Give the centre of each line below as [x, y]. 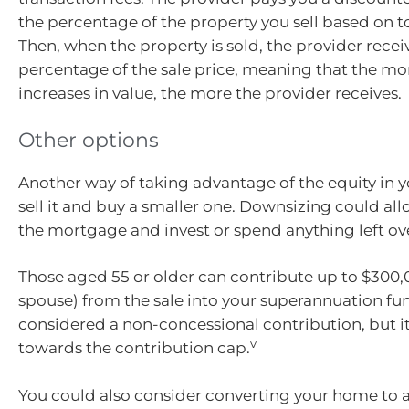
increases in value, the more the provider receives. [210, 94]
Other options [89, 140]
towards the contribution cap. [134, 348]
